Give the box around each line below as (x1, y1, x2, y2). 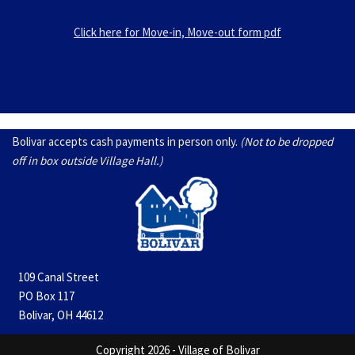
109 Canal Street (18, 269, 99, 284)
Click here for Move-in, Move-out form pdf (74, 24, 281, 40)
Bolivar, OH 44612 (18, 307, 103, 323)
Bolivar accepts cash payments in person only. (12, 134, 240, 149)
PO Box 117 (18, 288, 74, 303)
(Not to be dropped (240, 134, 333, 149)
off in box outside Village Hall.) (12, 153, 163, 168)
